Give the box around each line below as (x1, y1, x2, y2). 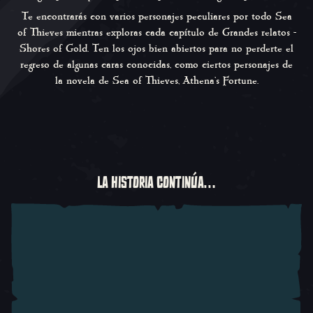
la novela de (54, 73, 112, 88)
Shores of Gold (20, 41, 87, 56)
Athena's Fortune (182, 73, 257, 88)
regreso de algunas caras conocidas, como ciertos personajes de (20, 57, 293, 72)
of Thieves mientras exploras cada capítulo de (17, 24, 222, 40)
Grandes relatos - (221, 24, 296, 40)
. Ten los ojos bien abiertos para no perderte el (87, 41, 293, 56)
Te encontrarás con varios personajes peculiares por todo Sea (21, 8, 292, 24)
